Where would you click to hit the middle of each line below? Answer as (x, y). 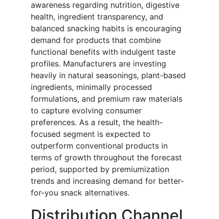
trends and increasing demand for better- (107, 181)
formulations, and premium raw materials (107, 99)
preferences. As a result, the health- (97, 122)
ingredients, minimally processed (91, 87)
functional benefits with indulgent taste (103, 52)
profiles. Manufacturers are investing (99, 64)
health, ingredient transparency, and (97, 17)
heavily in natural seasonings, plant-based (108, 76)
